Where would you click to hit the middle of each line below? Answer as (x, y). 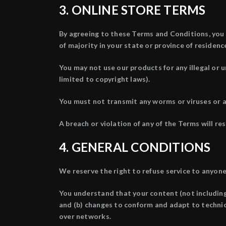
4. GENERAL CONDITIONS (135, 147)
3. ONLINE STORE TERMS (132, 10)
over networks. (85, 216)
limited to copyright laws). (105, 79)
